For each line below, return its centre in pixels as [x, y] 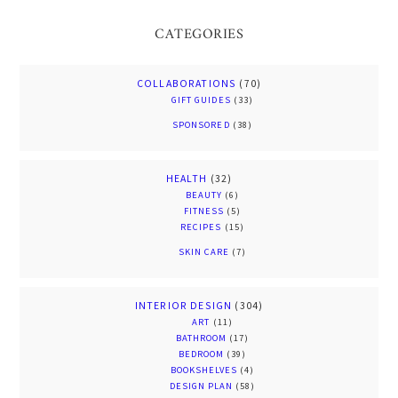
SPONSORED [201, 125]
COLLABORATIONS [187, 84]
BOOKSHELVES [204, 370]
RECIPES [201, 227]
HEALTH [187, 179]
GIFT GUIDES [201, 100]
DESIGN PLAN [201, 386]
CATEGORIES [199, 35]
